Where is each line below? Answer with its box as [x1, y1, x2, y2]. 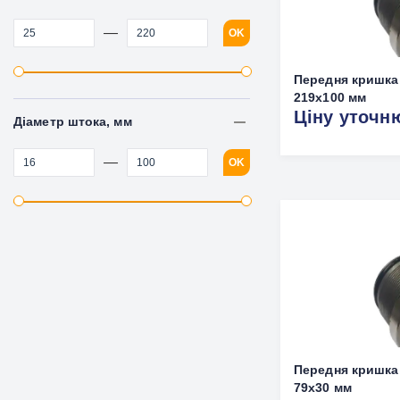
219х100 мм [294, 90, 366, 104]
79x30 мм [294, 380, 352, 395]
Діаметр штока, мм [13, 114, 132, 129]
